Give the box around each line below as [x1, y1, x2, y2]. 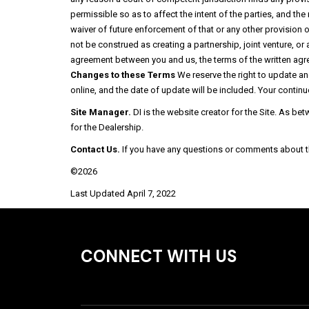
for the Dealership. [70, 122, 143, 132]
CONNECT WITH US [81, 246, 237, 267]
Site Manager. [70, 107, 131, 117]
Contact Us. [70, 144, 120, 154]
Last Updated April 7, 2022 [70, 188, 176, 199]
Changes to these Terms [70, 70, 175, 80]
